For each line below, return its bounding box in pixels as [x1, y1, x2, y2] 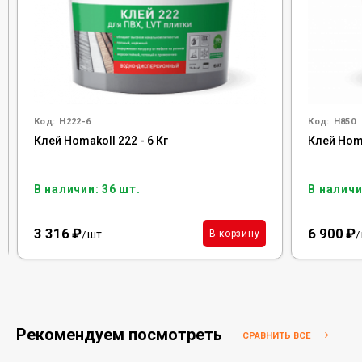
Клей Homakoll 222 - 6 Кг [33, 134, 168, 147]
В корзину [208, 228, 260, 239]
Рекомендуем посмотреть [16, 325, 226, 344]
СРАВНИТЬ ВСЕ [242, 330, 313, 342]
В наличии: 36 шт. [33, 183, 141, 196]
